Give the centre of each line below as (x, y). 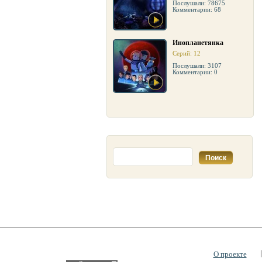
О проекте (230, 254)
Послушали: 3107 (197, 65)
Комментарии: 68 (197, 9)
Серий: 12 (187, 53)
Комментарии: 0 (195, 72)
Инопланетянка (198, 43)
